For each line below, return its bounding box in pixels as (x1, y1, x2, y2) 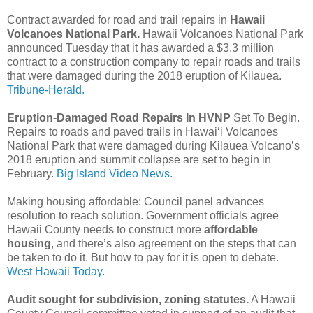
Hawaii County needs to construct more (7, 223, 204, 235)
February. (7, 167, 57, 180)
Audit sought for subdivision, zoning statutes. (7, 293, 249, 305)
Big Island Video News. (57, 167, 173, 180)
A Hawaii (249, 293, 296, 305)
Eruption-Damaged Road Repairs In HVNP (7, 111, 233, 124)
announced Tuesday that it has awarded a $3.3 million (7, 41, 274, 54)
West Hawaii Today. (7, 265, 105, 277)
